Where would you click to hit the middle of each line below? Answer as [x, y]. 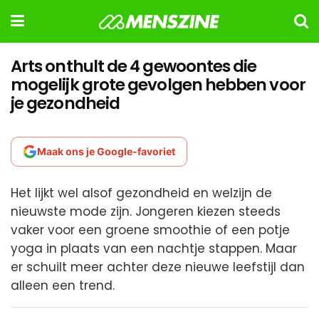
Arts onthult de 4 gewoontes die [134, 66]
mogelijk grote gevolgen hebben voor [158, 85]
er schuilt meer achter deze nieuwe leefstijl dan [158, 267]
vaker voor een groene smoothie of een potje [150, 230]
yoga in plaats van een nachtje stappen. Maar [154, 249]
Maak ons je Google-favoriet [106, 151]
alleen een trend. [63, 286]
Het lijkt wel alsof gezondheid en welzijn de [141, 193]
